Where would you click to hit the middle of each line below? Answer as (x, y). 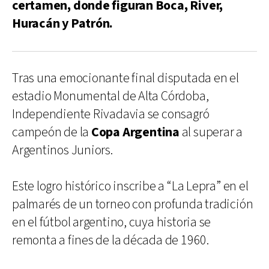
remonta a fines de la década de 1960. (110, 240)
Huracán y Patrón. (63, 23)
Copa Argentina (135, 132)
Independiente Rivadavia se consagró (111, 114)
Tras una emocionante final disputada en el (125, 78)
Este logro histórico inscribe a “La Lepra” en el (130, 186)
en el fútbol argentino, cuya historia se (112, 222)
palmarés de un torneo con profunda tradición (133, 204)
